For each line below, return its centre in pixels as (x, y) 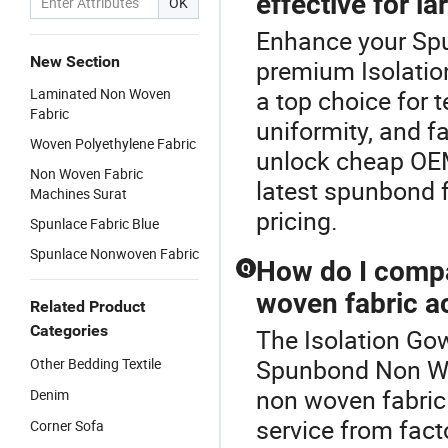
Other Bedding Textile (95, 363)
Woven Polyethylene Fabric (113, 143)
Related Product (87, 306)
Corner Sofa (67, 425)
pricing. (297, 220)
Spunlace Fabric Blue (94, 223)
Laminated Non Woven (100, 93)
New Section (75, 61)
